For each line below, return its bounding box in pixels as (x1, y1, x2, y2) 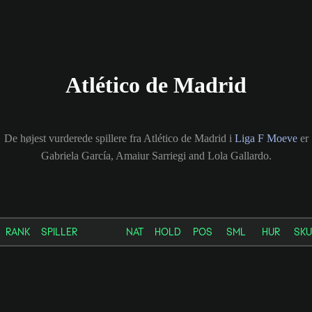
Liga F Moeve (234, 132, 297, 144)
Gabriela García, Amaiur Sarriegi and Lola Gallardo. (40, 149, 272, 162)
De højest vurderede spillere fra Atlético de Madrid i (3, 132, 235, 144)
